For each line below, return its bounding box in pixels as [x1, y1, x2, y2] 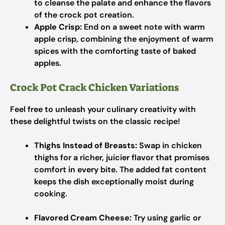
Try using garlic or [132, 212, 201, 223]
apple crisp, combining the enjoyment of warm [34, 34, 213, 44]
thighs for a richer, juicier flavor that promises [34, 152, 209, 163]
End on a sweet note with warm [82, 22, 205, 32]
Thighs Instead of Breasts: [34, 140, 137, 151]
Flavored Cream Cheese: [34, 212, 132, 223]
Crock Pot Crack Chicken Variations [10, 81, 179, 94]
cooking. [34, 188, 67, 199]
